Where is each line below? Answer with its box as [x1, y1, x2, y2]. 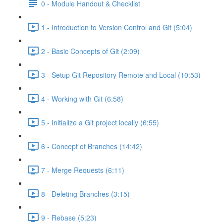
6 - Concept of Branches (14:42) [41, 141, 142, 151]
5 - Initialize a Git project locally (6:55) [41, 117, 159, 127]
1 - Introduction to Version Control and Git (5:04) [41, 22, 192, 32]
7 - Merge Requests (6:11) [41, 165, 124, 175]
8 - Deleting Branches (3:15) [41, 188, 130, 199]
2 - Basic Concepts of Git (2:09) [41, 46, 140, 56]
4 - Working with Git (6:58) [41, 93, 123, 104]
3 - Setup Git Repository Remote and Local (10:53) [41, 69, 201, 80]
